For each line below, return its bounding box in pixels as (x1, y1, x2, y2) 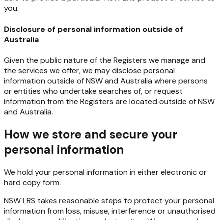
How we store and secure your (4, 126, 177, 142)
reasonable (59, 195, 99, 206)
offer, (62, 65, 81, 76)
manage (161, 55, 190, 65)
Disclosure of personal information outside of (4, 24, 183, 34)
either (137, 166, 159, 177)
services (18, 65, 48, 76)
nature (64, 55, 88, 65)
